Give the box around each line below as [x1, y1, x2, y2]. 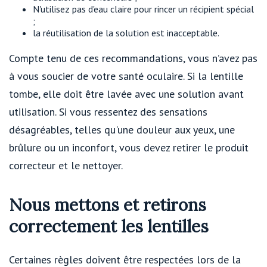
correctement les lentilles [9, 216, 209, 238]
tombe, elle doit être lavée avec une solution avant [9, 86, 244, 101]
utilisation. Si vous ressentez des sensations [9, 104, 207, 119]
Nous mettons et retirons [9, 194, 206, 216]
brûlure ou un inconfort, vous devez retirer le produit [9, 140, 249, 154]
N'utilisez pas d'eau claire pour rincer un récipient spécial [33, 2, 254, 15]
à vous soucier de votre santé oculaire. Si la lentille [9, 69, 243, 83]
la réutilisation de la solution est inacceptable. [33, 26, 219, 39]
